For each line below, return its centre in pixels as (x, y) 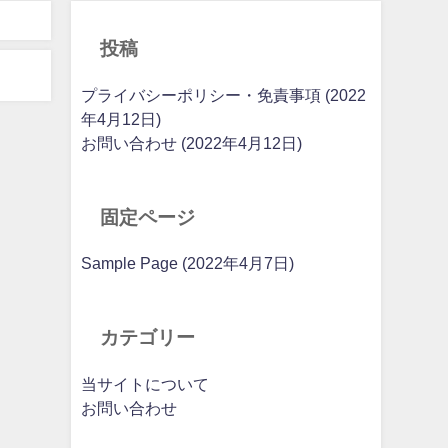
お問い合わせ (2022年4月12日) (191, 143)
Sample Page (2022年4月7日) (187, 264)
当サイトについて (144, 384)
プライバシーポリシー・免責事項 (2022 (223, 95)
